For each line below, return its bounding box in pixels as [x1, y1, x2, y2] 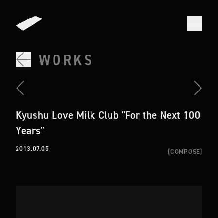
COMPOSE [170, 147, 200, 156]
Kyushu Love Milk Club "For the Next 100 [16, 109, 200, 122]
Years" [16, 124, 45, 138]
